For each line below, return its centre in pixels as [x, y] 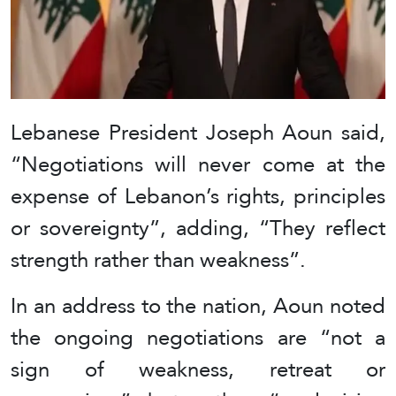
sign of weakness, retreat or [198, 369]
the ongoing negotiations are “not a [198, 337]
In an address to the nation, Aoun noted [198, 305]
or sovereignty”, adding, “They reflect [198, 227]
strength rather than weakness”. [158, 259]
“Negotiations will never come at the [198, 164]
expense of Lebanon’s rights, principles [198, 195]
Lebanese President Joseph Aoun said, [198, 132]
